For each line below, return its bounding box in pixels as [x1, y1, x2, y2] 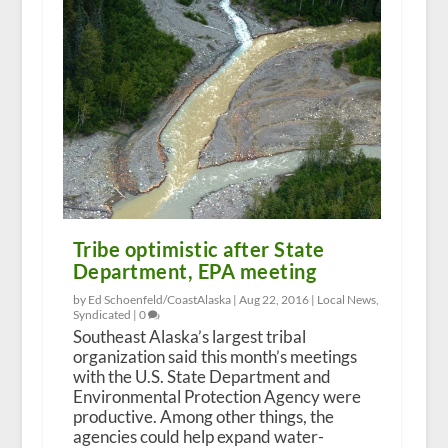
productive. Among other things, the [72, 405, 334, 427]
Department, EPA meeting [72, 258, 317, 283]
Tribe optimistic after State [72, 236, 325, 261]
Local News [316, 291, 376, 307]
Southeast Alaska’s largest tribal [72, 325, 306, 347]
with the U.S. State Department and [72, 365, 331, 387]
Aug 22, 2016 [238, 291, 309, 307]
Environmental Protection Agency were [72, 385, 361, 407]
